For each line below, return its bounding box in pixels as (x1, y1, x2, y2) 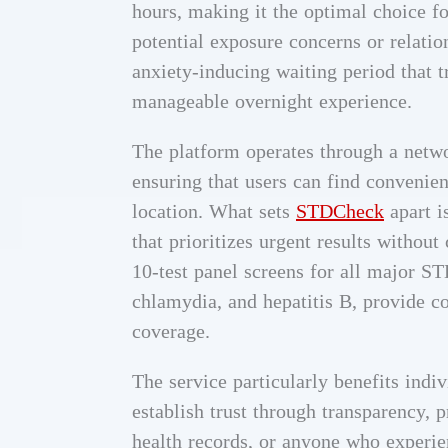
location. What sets (132, 199, 296, 222)
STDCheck (296, 199, 384, 222)
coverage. (132, 319, 210, 342)
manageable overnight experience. (132, 89, 412, 112)
